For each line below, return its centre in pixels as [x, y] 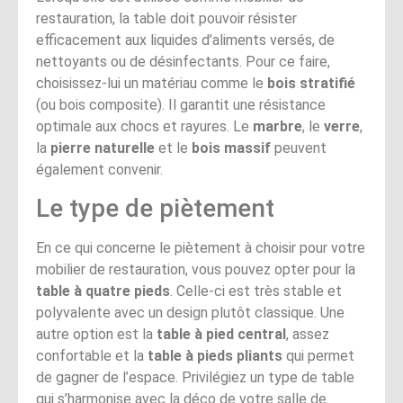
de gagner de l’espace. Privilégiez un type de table [195, 377]
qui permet [318, 355]
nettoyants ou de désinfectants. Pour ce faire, [183, 61]
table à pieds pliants [215, 355]
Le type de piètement [155, 208]
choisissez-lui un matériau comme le [152, 83]
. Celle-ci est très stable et [256, 291]
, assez [308, 334]
